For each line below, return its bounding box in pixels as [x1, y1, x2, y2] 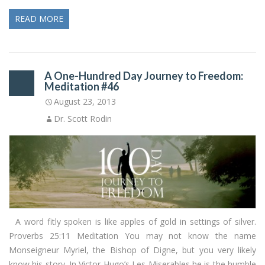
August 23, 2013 [54, 96, 116, 108]
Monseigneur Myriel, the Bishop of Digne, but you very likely [9, 244, 256, 256]
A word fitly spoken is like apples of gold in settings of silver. [9, 215, 256, 227]
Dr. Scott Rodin [54, 113, 112, 125]
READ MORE [15, 13, 63, 25]
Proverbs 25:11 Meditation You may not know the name [9, 230, 256, 241]
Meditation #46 [44, 80, 119, 93]
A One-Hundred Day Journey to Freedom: [44, 69, 243, 83]
